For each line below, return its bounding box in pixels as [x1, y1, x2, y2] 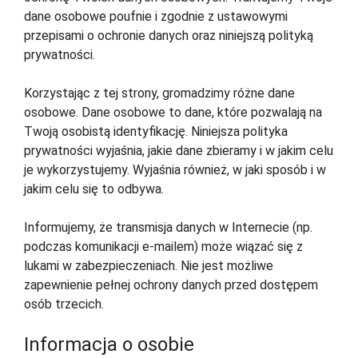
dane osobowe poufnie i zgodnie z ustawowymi [24, 9, 288, 25]
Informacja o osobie [24, 333, 194, 356]
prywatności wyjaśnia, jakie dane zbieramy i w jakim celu [24, 143, 333, 159]
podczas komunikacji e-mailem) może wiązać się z [24, 239, 303, 255]
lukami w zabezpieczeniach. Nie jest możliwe [24, 258, 273, 274]
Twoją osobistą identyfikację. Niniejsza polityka [24, 124, 288, 140]
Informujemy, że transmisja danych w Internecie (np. [24, 220, 312, 236]
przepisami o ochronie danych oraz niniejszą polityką [24, 28, 313, 44]
